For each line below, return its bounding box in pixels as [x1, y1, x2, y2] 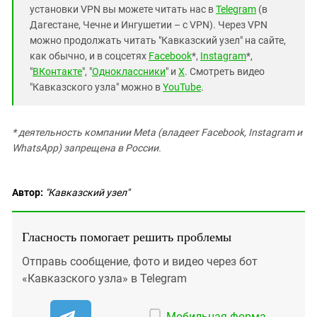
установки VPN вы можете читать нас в [30, 3, 216, 15]
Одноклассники [92, 65, 166, 77]
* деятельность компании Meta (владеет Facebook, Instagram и [12, 126, 302, 138]
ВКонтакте [33, 65, 82, 77]
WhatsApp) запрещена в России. [12, 142, 161, 154]
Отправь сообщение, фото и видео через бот [22, 254, 258, 268]
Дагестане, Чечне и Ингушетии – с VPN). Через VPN [30, 18, 267, 30]
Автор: [12, 186, 43, 198]
